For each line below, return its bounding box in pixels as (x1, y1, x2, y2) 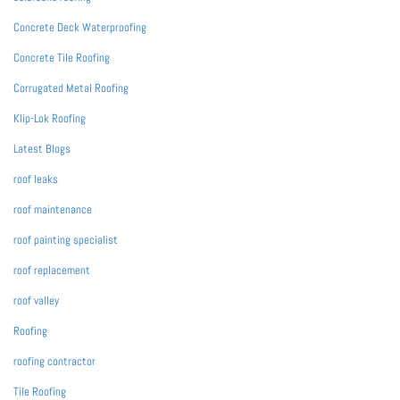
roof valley (13, 293, 59, 309)
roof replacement (13, 262, 90, 279)
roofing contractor (13, 354, 96, 370)
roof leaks (13, 171, 58, 187)
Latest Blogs (13, 141, 71, 157)
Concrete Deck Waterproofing (13, 20, 146, 36)
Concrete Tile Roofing (13, 50, 110, 66)
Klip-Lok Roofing (13, 111, 86, 127)
